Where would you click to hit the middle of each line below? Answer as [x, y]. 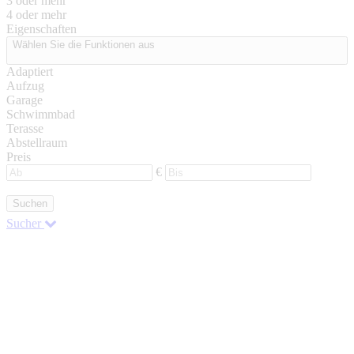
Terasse [25, 128]
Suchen [30, 203]
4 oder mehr [36, 15]
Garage [24, 100]
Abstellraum [37, 143]
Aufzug [25, 86]
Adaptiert [30, 72]
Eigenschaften [41, 29]
